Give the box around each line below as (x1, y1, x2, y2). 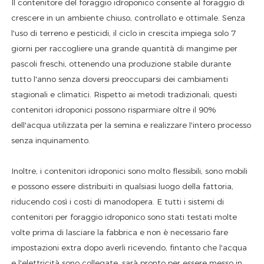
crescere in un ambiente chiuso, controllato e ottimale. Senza (11, 13, 246, 23)
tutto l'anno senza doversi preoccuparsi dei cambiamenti (11, 74, 229, 84)
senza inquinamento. (11, 136, 91, 146)
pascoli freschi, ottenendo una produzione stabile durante (11, 59, 232, 69)
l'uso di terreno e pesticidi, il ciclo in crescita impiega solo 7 (11, 28, 236, 38)
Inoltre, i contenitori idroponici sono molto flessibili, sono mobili (11, 166, 248, 176)
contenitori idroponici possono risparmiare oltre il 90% (11, 105, 216, 115)
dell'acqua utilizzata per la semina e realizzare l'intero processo (11, 120, 252, 130)
